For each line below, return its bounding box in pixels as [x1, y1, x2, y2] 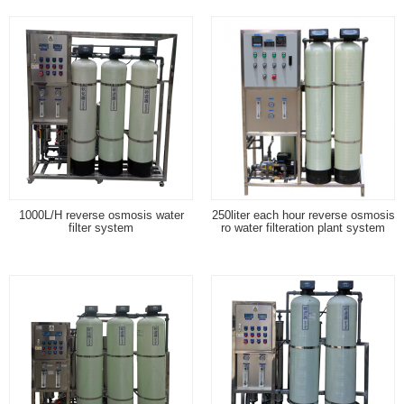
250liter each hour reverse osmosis [211, 207, 395, 222]
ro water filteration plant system [221, 220, 385, 234]
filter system [69, 220, 133, 234]
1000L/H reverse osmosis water [18, 207, 184, 222]
